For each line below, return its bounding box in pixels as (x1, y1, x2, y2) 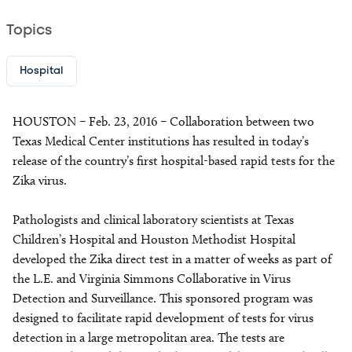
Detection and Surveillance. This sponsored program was (13, 291, 313, 306)
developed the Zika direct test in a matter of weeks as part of (13, 251, 332, 266)
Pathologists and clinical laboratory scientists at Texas (13, 212, 294, 227)
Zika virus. (13, 173, 70, 188)
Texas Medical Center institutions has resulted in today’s (13, 134, 309, 148)
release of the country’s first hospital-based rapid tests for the (13, 153, 335, 168)
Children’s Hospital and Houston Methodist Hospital (13, 232, 295, 247)
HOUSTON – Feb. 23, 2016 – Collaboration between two (13, 114, 314, 129)
